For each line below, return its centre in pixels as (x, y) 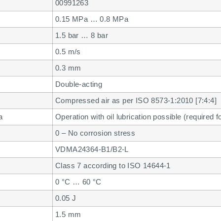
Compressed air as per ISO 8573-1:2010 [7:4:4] (136, 101)
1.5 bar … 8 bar (82, 36)
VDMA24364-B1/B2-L (92, 149)
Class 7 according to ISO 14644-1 (113, 166)
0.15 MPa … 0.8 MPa (92, 19)
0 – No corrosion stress (95, 133)
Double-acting (79, 84)
